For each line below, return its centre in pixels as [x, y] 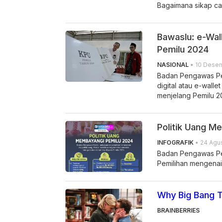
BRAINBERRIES [178, 210]
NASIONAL [173, 64]
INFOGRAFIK [175, 142]
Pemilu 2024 [183, 49]
